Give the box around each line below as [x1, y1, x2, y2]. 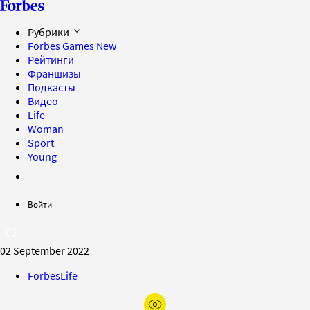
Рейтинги [28, 53, 74, 66]
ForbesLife [28, 268, 77, 282]
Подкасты [28, 80, 75, 94]
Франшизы [28, 66, 81, 80]
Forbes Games [28, 39, 96, 53]
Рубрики [28, 25, 71, 39]
